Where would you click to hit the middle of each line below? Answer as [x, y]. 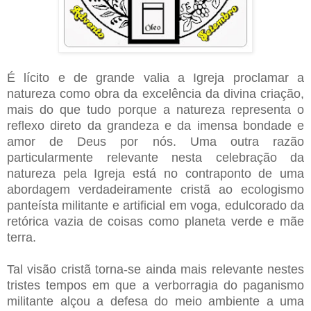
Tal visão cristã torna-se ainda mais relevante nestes [155, 269]
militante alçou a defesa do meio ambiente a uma [155, 301]
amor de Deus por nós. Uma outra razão [155, 141]
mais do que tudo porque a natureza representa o [155, 109]
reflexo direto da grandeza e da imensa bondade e [155, 125]
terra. [22, 237]
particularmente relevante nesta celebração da [155, 157]
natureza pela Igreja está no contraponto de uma [155, 173]
